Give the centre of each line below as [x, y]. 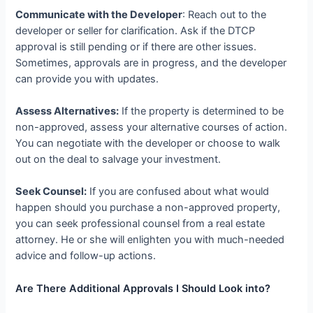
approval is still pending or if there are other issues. [136, 46]
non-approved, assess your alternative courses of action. [152, 127]
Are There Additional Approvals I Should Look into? [143, 288]
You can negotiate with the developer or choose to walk [148, 143]
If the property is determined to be [202, 111]
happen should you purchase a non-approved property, [148, 208]
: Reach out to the [225, 14]
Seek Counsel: [51, 192]
